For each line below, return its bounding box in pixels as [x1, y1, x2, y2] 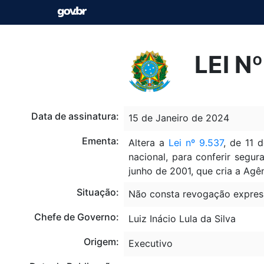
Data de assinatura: [31, 110, 119, 122]
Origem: [83, 235, 119, 247]
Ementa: [81, 134, 119, 147]
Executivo [128, 237, 173, 249]
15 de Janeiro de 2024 [128, 111, 229, 124]
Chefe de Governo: [34, 210, 119, 223]
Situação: [76, 186, 119, 198]
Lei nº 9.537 [168, 136, 223, 148]
